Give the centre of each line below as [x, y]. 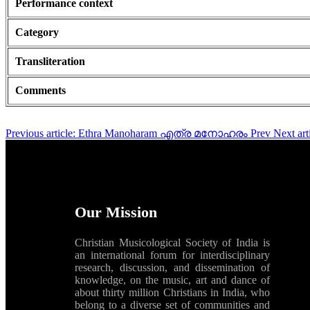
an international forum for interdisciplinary [172, 255]
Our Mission [116, 212]
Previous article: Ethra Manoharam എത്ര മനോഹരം [128, 134]
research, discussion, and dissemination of [172, 268]
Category [37, 33]
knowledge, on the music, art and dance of [172, 280]
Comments [40, 91]
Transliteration [50, 62]
